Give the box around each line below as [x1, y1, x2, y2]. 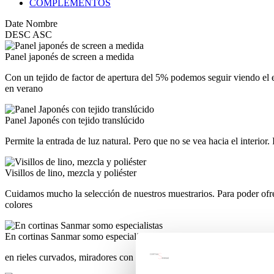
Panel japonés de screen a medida [5, 51, 134, 62]
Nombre [26, 18, 57, 29]
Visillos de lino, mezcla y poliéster [5, 167, 136, 178]
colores [5, 199, 32, 210]
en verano [5, 83, 43, 94]
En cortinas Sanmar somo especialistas [5, 231, 153, 242]
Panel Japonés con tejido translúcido [5, 114, 144, 125]
